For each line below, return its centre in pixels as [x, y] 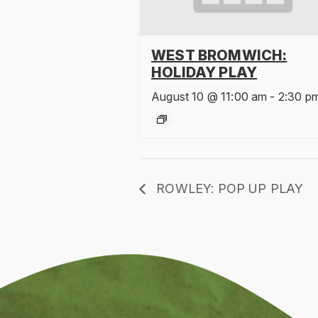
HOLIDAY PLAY [204, 73]
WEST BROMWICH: [219, 56]
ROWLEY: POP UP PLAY [228, 188]
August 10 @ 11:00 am [209, 97]
